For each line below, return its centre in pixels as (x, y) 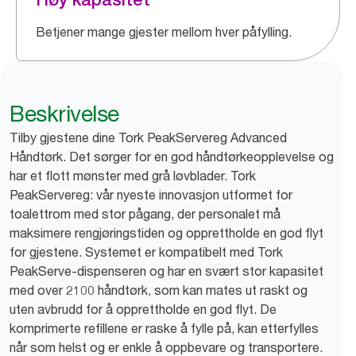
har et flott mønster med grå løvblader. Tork (133, 176)
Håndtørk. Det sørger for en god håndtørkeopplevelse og (172, 157)
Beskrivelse (64, 114)
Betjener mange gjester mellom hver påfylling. (164, 32)
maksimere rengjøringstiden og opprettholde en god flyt (166, 233)
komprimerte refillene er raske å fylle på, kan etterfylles (164, 328)
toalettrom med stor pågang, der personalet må (145, 214)
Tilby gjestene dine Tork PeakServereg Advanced (148, 137)
